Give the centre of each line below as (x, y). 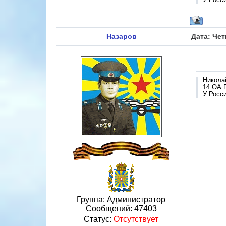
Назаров (121, 36)
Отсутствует (136, 219)
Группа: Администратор (121, 200)
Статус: (99, 219)
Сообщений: (110, 209)
